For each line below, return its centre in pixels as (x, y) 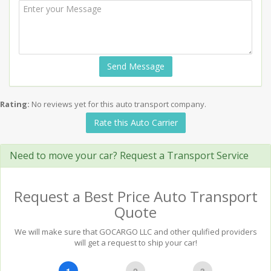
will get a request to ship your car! (135, 243)
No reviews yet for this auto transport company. (119, 104)
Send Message (135, 66)
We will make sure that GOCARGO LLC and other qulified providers (135, 232)
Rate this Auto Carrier (135, 122)
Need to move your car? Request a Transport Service (129, 155)
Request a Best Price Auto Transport (135, 196)
